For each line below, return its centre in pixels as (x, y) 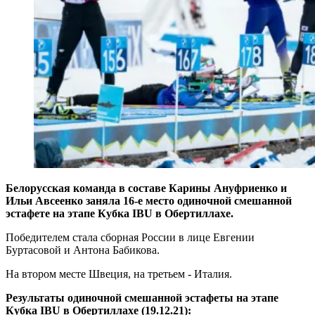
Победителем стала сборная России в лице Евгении (130, 237)
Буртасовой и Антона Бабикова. (83, 250)
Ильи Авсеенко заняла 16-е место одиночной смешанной (149, 200)
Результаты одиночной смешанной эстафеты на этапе (142, 297)
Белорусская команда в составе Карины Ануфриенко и (146, 188)
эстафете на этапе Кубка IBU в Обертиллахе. (120, 213)
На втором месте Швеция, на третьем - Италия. (119, 274)
